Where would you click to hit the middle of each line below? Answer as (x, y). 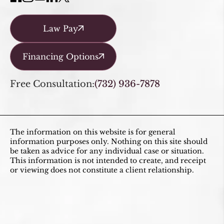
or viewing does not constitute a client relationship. (102, 170)
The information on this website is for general (93, 132)
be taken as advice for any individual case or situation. (107, 151)
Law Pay (60, 28)
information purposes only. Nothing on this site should (109, 141)
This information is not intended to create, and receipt (108, 160)
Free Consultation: (52, 84)
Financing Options (60, 56)
